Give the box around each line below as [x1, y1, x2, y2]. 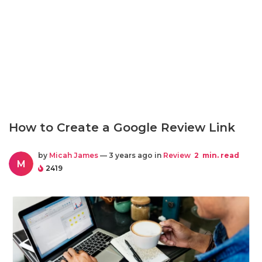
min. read [201, 151, 239, 160]
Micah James [49, 151, 98, 160]
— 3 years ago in [98, 151, 163, 160]
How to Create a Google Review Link [9, 120, 235, 135]
